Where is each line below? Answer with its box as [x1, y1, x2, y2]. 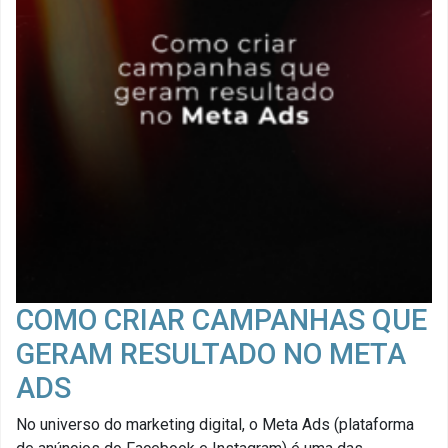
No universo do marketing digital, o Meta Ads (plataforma [16, 415, 414, 435]
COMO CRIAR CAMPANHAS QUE [16, 303, 427, 338]
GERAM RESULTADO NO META [16, 337, 406, 372]
